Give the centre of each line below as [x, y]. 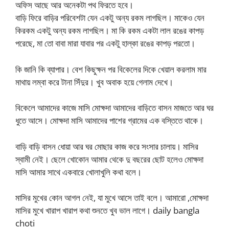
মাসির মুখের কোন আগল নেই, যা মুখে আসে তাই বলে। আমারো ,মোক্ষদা [112, 198]
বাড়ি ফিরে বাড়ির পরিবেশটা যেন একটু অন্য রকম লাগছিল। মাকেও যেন [110, 18]
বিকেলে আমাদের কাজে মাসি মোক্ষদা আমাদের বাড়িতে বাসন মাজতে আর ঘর [114, 108]
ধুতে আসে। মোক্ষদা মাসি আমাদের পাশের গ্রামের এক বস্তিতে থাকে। [109, 120]
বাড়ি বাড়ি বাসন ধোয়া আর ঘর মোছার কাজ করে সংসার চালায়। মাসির [107, 146]
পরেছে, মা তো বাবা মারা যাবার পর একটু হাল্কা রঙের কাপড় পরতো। [105, 43]
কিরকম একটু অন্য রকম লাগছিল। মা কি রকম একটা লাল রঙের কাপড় [110, 30]
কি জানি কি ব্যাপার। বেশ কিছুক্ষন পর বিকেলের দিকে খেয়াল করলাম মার [111, 69]
